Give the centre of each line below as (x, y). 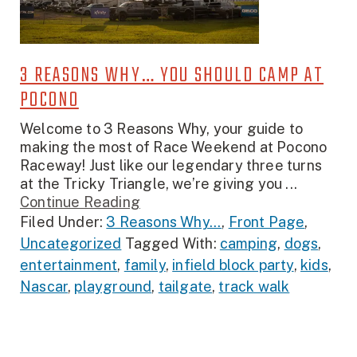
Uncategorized (71, 244)
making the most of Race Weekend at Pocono (174, 147)
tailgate (185, 287)
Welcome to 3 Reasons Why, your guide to (162, 129)
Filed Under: (63, 222)
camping (249, 244)
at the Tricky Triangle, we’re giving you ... (159, 184)
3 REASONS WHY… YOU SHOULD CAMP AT (172, 76)
